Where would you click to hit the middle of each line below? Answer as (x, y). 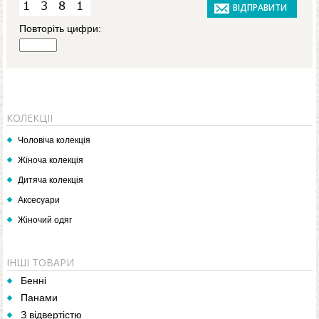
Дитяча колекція (51, 181)
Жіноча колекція (51, 161)
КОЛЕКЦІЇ (30, 118)
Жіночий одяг (45, 220)
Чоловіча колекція (54, 141)
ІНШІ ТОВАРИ (40, 263)
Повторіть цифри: (60, 29)
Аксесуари (39, 200)
